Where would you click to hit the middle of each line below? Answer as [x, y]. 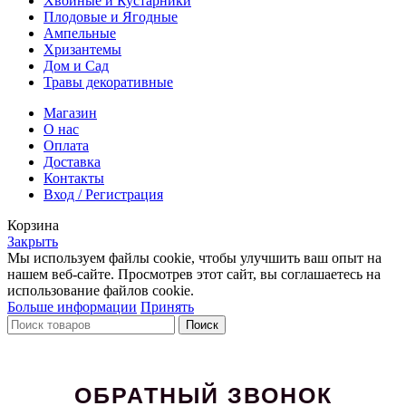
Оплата [66, 145]
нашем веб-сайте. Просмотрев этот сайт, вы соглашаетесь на [194, 274]
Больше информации [72, 306]
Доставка [72, 161]
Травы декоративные [108, 82]
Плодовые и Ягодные [111, 16]
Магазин [70, 112]
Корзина [33, 225]
